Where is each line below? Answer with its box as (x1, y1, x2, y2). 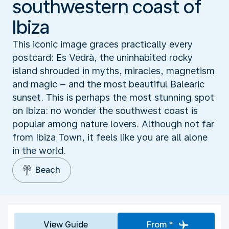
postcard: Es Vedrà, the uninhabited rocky (12, 52, 193, 63)
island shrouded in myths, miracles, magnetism (12, 65, 215, 76)
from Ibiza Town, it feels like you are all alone (12, 131, 208, 143)
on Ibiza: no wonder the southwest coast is (12, 105, 198, 116)
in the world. (12, 145, 66, 156)
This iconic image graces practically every (12, 38, 193, 50)
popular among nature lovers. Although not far (12, 118, 214, 129)
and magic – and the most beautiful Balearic (12, 78, 204, 89)
